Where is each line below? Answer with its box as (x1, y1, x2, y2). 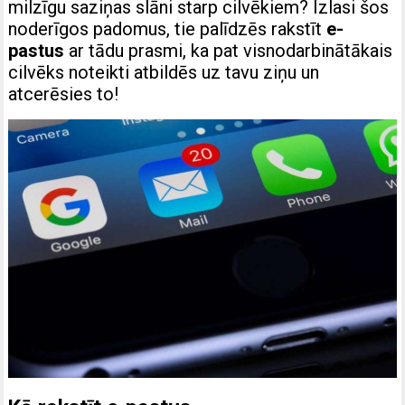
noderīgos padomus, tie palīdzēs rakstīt (8, 18, 327, 41)
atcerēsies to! (8, 83, 119, 106)
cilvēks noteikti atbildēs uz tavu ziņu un (8, 61, 320, 84)
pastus (8, 40, 65, 62)
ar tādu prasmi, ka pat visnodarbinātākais (64, 40, 393, 62)
